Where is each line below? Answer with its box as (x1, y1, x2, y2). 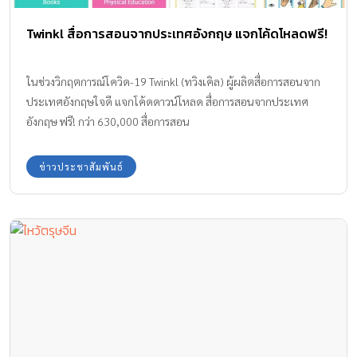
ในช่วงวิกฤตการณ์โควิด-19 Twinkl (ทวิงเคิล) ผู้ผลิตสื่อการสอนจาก (26, 73, 320, 88)
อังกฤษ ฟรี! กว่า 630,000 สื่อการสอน (26, 113, 190, 128)
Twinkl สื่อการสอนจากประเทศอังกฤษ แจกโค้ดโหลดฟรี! (26, 23, 328, 43)
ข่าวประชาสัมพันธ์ (39, 159, 124, 173)
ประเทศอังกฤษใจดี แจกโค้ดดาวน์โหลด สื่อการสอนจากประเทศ (26, 93, 308, 108)
